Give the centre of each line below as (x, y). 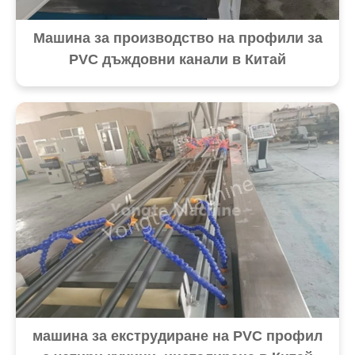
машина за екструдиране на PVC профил (177, 336)
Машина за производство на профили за (177, 38)
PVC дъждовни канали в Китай (177, 59)
